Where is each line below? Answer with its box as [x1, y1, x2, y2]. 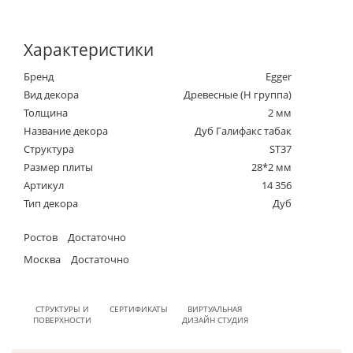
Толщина [24, 105, 68, 120]
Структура [24, 141, 74, 156]
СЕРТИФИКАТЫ [109, 303, 168, 314]
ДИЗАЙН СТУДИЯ [181, 314, 248, 325]
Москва [24, 251, 61, 266]
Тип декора [24, 195, 78, 210]
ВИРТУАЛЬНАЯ [188, 303, 242, 314]
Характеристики [24, 38, 154, 61]
